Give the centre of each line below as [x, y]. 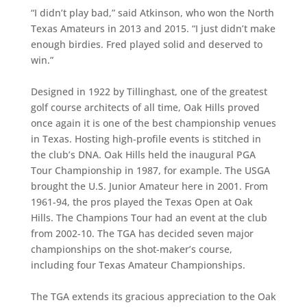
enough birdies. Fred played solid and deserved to [146, 44]
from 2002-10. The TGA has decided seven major [142, 233]
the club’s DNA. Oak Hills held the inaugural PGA [143, 155]
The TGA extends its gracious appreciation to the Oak [153, 296]
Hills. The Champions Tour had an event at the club [149, 218]
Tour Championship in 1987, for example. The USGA [150, 170]
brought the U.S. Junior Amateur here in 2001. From [149, 186]
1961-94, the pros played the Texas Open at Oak [142, 202]
